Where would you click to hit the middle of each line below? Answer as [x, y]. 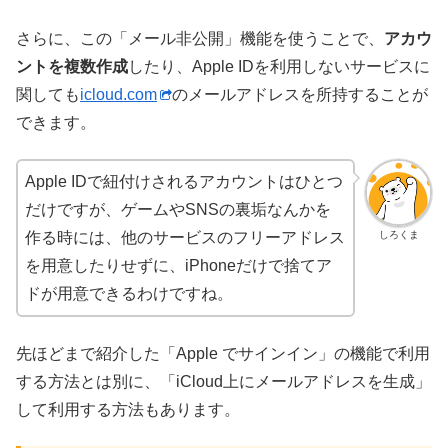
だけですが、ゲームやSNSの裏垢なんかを [178, 210]
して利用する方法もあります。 [128, 409]
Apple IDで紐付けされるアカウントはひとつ [184, 182]
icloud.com [118, 95]
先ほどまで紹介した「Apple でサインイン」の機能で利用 [223, 353]
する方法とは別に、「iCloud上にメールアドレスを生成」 [223, 381]
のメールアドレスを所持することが [300, 95]
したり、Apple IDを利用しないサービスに [279, 67]
